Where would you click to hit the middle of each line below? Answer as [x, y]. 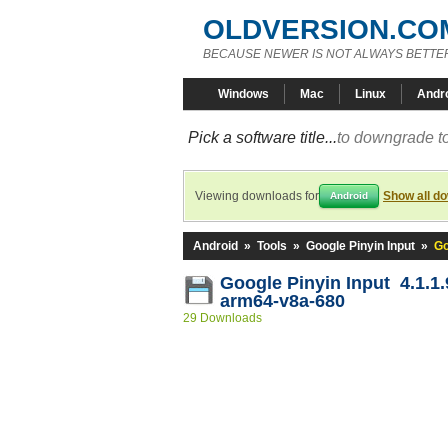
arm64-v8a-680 [282, 301]
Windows [243, 94]
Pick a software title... [262, 137]
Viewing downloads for [257, 196]
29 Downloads [222, 318]
